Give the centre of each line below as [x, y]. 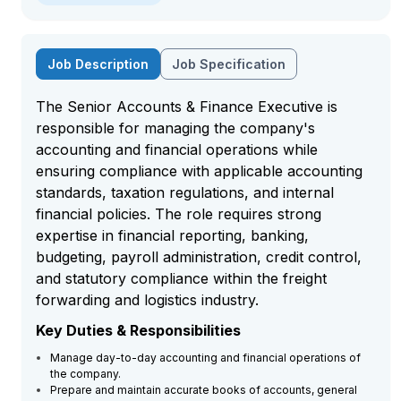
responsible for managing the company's [175, 128]
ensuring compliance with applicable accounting [199, 171]
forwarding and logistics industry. [147, 300]
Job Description [98, 64]
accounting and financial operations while [177, 149]
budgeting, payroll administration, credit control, [199, 257]
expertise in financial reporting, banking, [172, 235]
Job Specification [229, 64]
